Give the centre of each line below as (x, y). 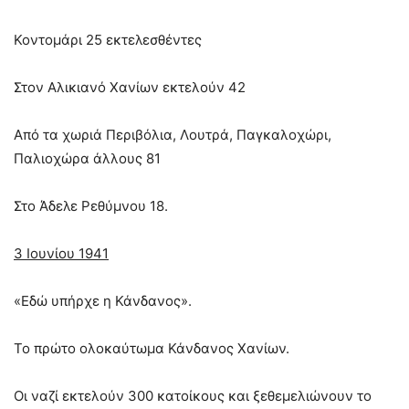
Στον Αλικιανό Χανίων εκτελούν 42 (130, 88)
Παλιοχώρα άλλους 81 (87, 159)
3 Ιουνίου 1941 (61, 254)
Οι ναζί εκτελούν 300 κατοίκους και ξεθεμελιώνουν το (193, 396)
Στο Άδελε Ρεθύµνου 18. (91, 206)
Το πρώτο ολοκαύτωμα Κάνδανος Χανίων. (152, 349)
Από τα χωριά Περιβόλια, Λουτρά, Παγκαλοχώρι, (173, 135)
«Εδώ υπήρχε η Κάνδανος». (103, 301)
